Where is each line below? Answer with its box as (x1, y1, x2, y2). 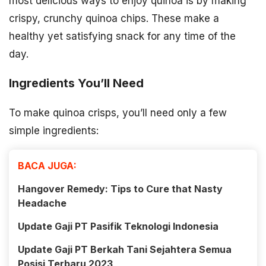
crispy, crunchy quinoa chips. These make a (9, 12, 219, 25)
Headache (18, 197, 66, 210)
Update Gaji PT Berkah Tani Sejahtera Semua (18, 243, 232, 256)
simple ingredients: (9, 125, 99, 137)
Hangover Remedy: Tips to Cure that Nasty (18, 183, 223, 195)
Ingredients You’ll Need (9, 76, 144, 91)
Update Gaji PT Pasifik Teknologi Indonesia (18, 220, 218, 233)
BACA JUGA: (18, 160, 77, 172)
